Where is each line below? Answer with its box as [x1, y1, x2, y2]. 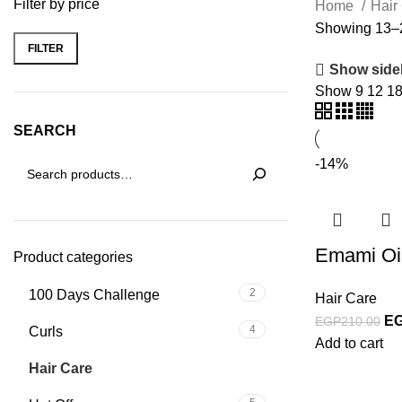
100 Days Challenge [29, 287, 160, 303]
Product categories [13, 249, 133, 266]
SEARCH [13, 123, 76, 139]
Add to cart [315, 336, 383, 352]
